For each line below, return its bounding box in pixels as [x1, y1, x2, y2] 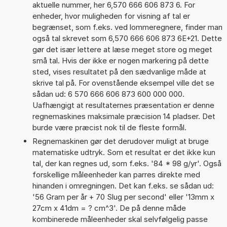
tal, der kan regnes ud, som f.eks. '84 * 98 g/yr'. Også [32, 158, 221, 168]
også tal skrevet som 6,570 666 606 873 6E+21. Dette [32, 33, 222, 43]
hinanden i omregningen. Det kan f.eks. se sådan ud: [32, 180, 214, 191]
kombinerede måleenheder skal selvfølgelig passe [32, 214, 208, 224]
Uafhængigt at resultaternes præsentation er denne [32, 100, 214, 110]
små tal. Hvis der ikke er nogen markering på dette [32, 55, 209, 65]
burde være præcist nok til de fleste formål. [32, 122, 186, 132]
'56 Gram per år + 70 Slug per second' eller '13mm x [32, 192, 214, 202]
